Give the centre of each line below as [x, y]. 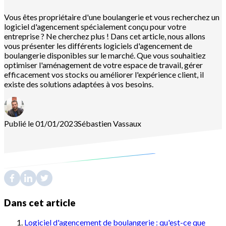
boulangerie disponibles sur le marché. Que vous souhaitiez [105, 55]
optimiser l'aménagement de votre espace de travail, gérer [103, 65]
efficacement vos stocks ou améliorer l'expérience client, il [104, 74]
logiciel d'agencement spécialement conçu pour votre [95, 26]
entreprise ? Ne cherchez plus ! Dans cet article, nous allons [105, 36]
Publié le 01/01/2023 [41, 123]
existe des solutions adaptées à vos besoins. [79, 84]
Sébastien [95, 123]
